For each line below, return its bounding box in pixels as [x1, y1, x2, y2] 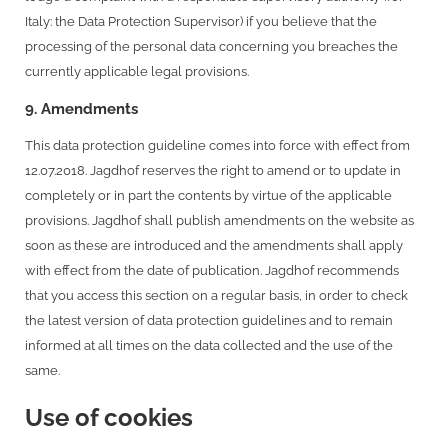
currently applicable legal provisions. [25, 64, 249, 80]
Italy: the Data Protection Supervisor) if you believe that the [25, 14, 377, 30]
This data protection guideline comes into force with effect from [25, 137, 410, 153]
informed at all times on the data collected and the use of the [25, 337, 393, 353]
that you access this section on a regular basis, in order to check [25, 287, 408, 303]
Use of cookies [25, 403, 193, 433]
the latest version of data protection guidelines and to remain [25, 312, 393, 328]
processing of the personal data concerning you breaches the [25, 39, 398, 55]
